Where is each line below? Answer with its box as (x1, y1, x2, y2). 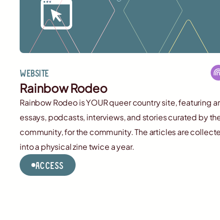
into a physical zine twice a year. (20, 141, 135, 152)
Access (35, 159, 64, 171)
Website (20, 66, 49, 79)
